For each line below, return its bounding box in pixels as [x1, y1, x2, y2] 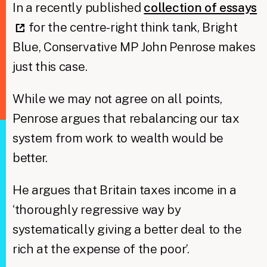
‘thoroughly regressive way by [12, 201, 181, 217]
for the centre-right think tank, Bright [25, 19, 238, 35]
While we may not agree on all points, [12, 91, 222, 106]
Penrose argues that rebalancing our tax [12, 110, 240, 126]
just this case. [12, 58, 88, 74]
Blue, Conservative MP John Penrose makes [12, 39, 256, 54]
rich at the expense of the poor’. [12, 241, 190, 256]
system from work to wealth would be [12, 130, 223, 145]
